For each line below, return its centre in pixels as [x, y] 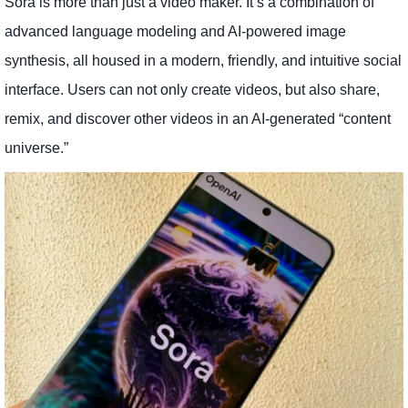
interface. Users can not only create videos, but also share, [192, 90]
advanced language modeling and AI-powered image [175, 32]
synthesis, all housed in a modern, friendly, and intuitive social [203, 61]
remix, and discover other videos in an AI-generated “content [198, 119]
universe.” [36, 148]
